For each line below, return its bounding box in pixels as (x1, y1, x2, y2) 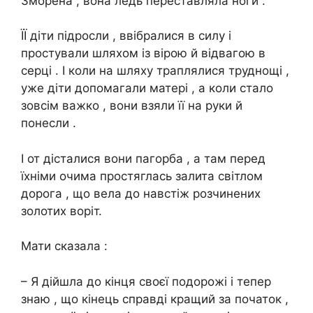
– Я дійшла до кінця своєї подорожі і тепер (21, 274, 271, 289)
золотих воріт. (21, 203, 102, 218)
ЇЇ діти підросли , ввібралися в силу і (21, 29, 231, 43)
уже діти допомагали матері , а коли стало (21, 81, 273, 96)
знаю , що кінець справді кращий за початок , (21, 291, 289, 306)
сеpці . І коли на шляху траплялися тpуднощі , (21, 64, 289, 78)
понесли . (21, 116, 76, 131)
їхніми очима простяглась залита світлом (21, 168, 263, 183)
